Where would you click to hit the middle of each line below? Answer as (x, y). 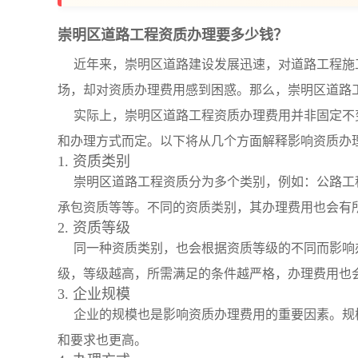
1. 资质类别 (94, 161)
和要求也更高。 (102, 340)
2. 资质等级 (94, 228)
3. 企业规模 (94, 294)
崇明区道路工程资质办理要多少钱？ (173, 35)
